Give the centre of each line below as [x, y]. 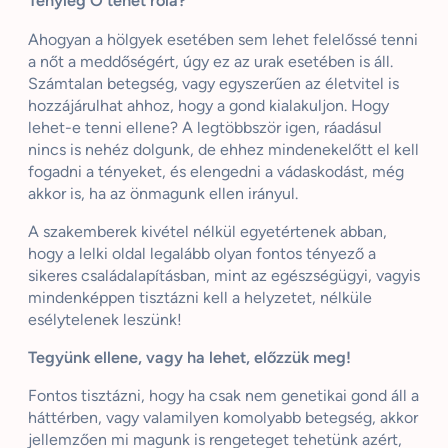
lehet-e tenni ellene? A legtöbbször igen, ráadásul [205, 127]
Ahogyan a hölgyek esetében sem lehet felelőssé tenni [223, 39]
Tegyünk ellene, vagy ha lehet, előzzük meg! [189, 357]
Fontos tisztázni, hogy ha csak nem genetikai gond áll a [223, 396]
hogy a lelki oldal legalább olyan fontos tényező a [202, 253]
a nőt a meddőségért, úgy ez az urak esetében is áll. [210, 61]
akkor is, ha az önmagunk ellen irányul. [163, 193]
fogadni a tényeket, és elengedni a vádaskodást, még [216, 171]
